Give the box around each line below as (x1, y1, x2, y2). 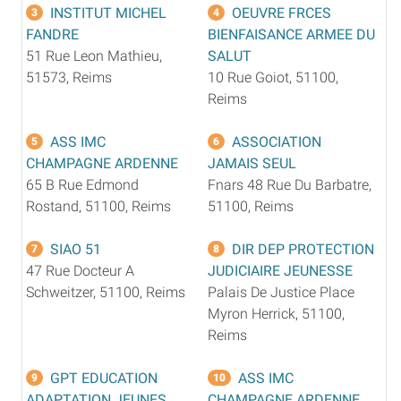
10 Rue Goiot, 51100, (208, 68, 338, 86)
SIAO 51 (50, 240, 101, 258)
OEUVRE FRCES (232, 4, 331, 21)
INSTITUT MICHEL (50, 4, 166, 21)
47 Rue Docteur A (26, 261, 134, 279)
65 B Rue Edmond (26, 175, 139, 193)
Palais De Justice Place (208, 283, 354, 301)
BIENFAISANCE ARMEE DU (208, 25, 375, 43)
